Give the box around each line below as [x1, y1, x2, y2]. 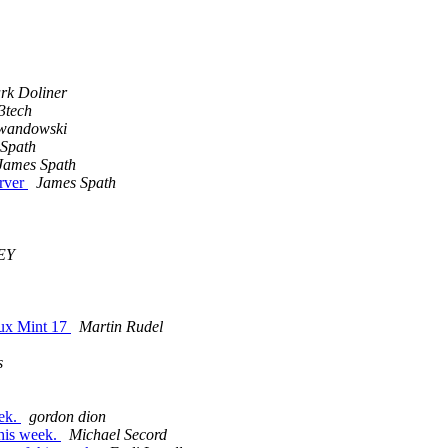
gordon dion [29, 408, 106, 426]
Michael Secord [69, 426, 167, 444]
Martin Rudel [79, 318, 163, 336]
